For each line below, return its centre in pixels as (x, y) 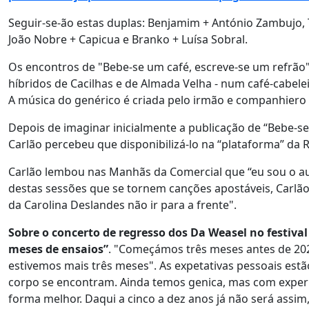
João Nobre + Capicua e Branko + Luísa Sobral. (128, 39)
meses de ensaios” (58, 249)
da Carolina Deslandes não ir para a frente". (122, 205)
